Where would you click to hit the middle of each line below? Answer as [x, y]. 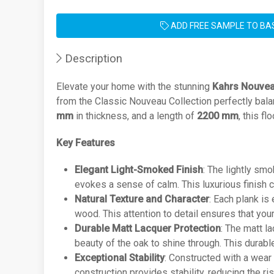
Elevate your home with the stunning [134, 87]
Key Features [86, 143]
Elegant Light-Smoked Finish [139, 170]
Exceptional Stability [120, 258]
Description [92, 59]
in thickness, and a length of [135, 116]
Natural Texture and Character [142, 199]
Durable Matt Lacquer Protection [148, 228]
